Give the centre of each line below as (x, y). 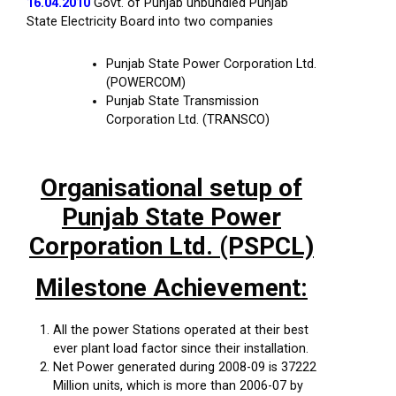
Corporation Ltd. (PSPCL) (171, 246)
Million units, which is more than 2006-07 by (178, 386)
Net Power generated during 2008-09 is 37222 (185, 367)
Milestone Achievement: (171, 288)
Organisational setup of (171, 188)
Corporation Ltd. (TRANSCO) (188, 120)
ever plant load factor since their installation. (181, 349)
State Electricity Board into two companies (150, 22)
